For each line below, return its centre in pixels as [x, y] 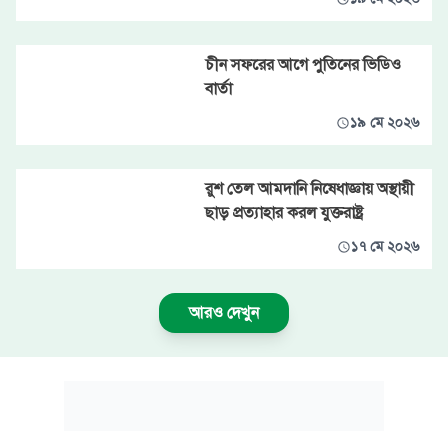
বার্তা [218, 89]
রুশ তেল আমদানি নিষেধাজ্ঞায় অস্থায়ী [309, 189]
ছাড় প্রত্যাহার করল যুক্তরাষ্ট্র [283, 213]
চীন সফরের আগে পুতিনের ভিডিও [302, 65]
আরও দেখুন [224, 313]
